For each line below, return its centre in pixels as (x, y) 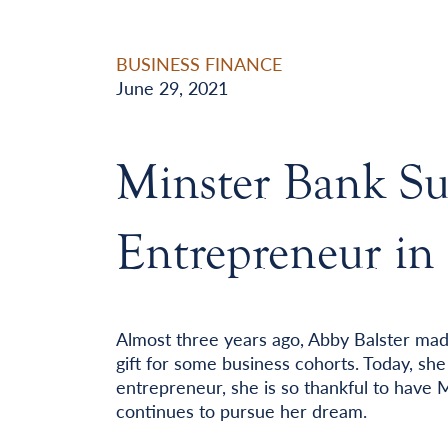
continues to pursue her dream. (241, 410)
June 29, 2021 (171, 87)
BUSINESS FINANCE (198, 63)
